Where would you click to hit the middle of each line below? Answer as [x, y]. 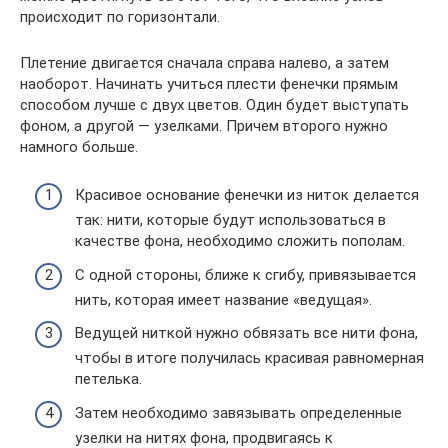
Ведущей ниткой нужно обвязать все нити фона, [246, 333]
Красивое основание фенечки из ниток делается [247, 195]
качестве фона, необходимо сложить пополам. [240, 241]
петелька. [108, 379]
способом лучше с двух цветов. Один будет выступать [214, 104]
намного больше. [79, 146]
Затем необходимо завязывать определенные [238, 412]
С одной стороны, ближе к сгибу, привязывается [245, 274]
